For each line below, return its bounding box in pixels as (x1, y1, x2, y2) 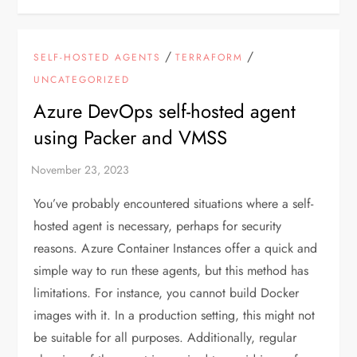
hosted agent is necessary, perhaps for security (33, 216, 282, 235)
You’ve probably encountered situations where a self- (33, 194, 314, 213)
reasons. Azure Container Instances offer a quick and (33, 238, 318, 257)
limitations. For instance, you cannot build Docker (33, 283, 300, 302)
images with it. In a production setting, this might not (33, 305, 316, 324)
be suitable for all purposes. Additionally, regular (33, 328, 297, 347)
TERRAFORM (175, 49, 244, 65)
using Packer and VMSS (33, 123, 228, 151)
